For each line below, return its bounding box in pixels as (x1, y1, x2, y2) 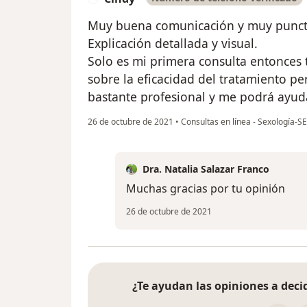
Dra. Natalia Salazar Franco (143, 162, 269, 176)
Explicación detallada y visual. (88, 35, 258, 52)
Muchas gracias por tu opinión (126, 181, 285, 197)
